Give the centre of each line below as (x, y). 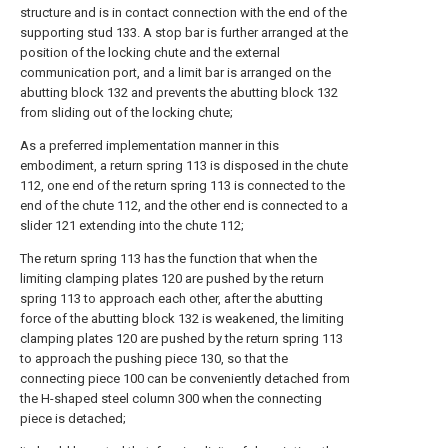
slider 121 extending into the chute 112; (132, 225)
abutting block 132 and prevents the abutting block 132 (179, 92)
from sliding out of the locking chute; (126, 112)
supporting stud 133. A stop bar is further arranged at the (184, 32)
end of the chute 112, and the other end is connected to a (184, 205)
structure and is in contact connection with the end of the (183, 12)
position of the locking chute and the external (150, 52)
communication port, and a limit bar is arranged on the (175, 72)
